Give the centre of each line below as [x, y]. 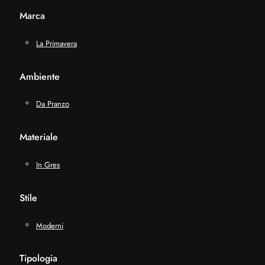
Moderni [50, 225]
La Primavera [56, 43]
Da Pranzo [53, 104]
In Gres [48, 164]
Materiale [39, 137]
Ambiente [40, 76]
